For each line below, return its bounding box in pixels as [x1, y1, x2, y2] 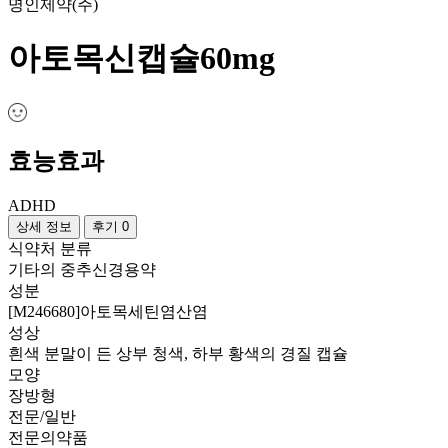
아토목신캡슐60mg [8, 40, 275, 77]
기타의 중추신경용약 [8, 261, 156, 279]
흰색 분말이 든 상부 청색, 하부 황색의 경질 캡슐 [8, 345, 348, 363]
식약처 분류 [8, 240, 92, 258]
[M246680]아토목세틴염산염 [8, 303, 208, 321]
